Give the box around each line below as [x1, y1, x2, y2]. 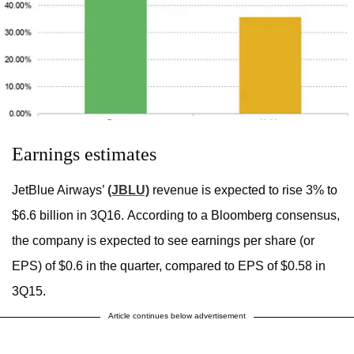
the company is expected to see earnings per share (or [12, 233, 314, 247]
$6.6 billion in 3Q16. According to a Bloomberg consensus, [12, 208, 340, 222]
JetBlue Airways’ [12, 183, 107, 197]
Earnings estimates [12, 143, 156, 164]
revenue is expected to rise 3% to [149, 183, 337, 197]
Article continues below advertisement [108, 311, 246, 320]
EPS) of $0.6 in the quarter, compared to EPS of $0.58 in [12, 258, 326, 273]
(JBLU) [107, 183, 149, 197]
